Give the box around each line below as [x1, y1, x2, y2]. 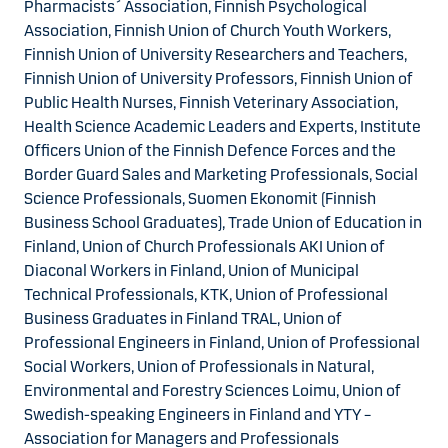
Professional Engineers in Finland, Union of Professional [24, 332, 420, 352]
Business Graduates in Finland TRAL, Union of [24, 308, 342, 328]
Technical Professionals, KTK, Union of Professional [24, 284, 388, 304]
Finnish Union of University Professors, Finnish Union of [24, 68, 413, 88]
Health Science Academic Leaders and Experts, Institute [24, 116, 421, 136]
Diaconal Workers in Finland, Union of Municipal [24, 260, 359, 280]
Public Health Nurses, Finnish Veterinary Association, [24, 92, 398, 112]
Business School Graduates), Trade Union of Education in [24, 212, 422, 232]
